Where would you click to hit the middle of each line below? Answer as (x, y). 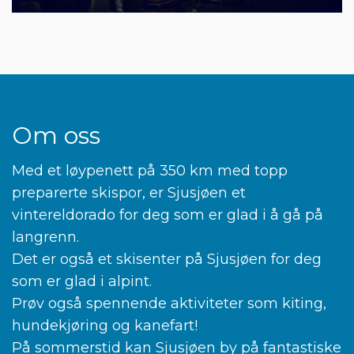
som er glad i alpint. (82, 282)
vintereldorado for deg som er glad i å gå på (168, 215)
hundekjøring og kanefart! (105, 326)
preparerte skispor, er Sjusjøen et (129, 193)
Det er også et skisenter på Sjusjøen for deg (167, 260)
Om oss (56, 136)
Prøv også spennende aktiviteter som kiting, (169, 304)
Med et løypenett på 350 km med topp (150, 171)
